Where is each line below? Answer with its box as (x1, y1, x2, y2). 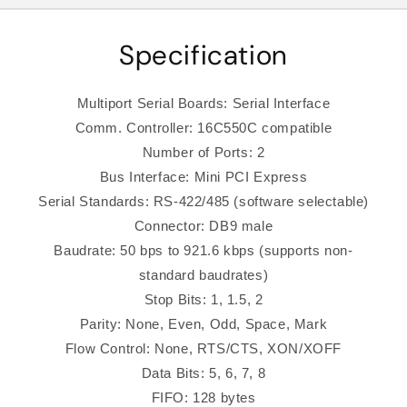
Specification (119, 36, 288, 73)
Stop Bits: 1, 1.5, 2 (144, 291, 263, 307)
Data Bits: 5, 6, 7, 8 (141, 364, 266, 381)
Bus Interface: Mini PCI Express (99, 168, 308, 184)
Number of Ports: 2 (142, 144, 265, 160)
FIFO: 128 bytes (151, 389, 256, 405)
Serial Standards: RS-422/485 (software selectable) (38, 193, 369, 209)
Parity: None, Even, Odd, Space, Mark (79, 315, 328, 332)
